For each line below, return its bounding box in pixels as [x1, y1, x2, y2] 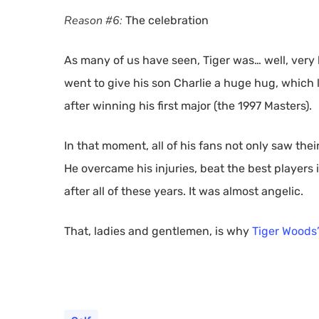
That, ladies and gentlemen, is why [64, 224, 252, 238]
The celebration [122, 14, 209, 27]
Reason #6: [64, 13, 122, 28]
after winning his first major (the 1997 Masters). [64, 99, 312, 113]
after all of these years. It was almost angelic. [64, 184, 303, 198]
